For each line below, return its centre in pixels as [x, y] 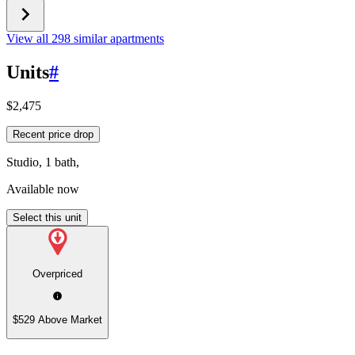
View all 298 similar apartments [85, 39]
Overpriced [57, 274]
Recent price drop [53, 134]
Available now [43, 189]
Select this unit [47, 217]
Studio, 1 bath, [43, 162]
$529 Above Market [57, 320]
